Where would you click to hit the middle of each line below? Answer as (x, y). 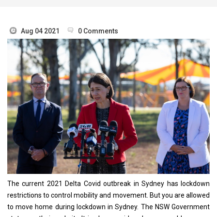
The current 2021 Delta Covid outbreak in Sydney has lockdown (108, 183)
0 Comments (98, 31)
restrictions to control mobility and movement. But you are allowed (108, 195)
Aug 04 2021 (40, 31)
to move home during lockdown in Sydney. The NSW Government (108, 207)
